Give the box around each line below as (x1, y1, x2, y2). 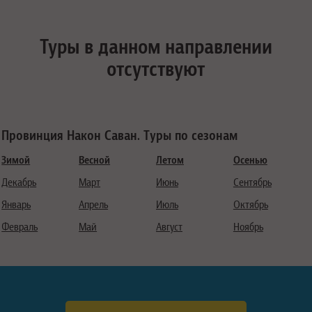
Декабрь (1, 175, 37, 188)
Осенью (233, 153, 267, 166)
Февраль (1, 220, 38, 233)
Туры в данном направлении (39, 34, 272, 58)
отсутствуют (107, 56, 205, 80)
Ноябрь (233, 220, 263, 233)
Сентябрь (233, 175, 272, 188)
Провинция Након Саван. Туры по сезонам (1, 127, 238, 143)
